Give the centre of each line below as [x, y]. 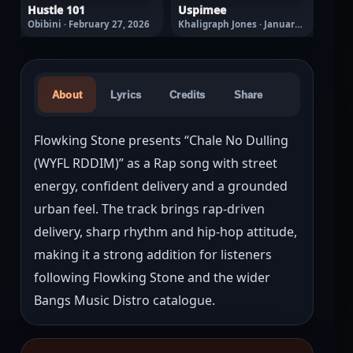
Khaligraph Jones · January [239, 24]
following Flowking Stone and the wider [152, 277]
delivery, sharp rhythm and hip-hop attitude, [165, 232]
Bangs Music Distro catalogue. [124, 300]
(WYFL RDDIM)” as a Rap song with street [156, 163]
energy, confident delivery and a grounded [161, 186]
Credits [188, 95]
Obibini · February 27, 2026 [89, 24]
